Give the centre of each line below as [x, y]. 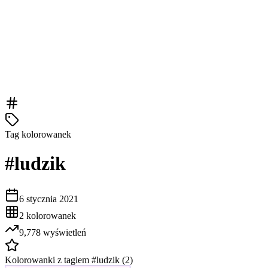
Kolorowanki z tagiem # [51, 260]
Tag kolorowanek [38, 134]
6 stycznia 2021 [49, 199]
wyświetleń [63, 232]
